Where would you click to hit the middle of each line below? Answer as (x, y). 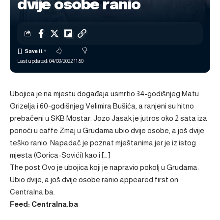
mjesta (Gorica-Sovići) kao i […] (60, 155)
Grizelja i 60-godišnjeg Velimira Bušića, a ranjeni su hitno (102, 106)
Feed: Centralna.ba (44, 204)
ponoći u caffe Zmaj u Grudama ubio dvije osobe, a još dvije (107, 130)
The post (26, 167)
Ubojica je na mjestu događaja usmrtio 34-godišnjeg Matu (104, 94)
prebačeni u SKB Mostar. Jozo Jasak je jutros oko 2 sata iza (109, 118)
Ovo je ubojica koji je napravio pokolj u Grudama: (120, 167)
